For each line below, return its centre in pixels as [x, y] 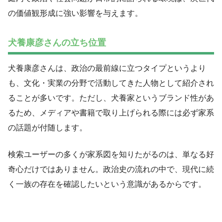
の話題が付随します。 [48, 127]
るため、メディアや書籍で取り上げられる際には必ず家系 [111, 112]
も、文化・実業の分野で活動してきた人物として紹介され [111, 83]
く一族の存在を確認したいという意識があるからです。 [107, 184]
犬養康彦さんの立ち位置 [57, 42]
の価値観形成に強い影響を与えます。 [75, 13]
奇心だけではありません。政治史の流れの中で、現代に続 [111, 169]
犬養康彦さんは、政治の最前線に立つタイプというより [107, 68]
